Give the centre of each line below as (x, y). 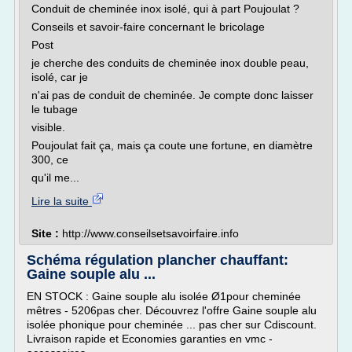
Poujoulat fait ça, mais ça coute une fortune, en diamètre (172, 145)
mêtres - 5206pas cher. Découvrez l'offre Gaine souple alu (172, 310)
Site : (47, 233)
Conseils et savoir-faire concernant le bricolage (148, 27)
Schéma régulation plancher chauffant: (158, 260)
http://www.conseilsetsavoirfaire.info (150, 233)
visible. (48, 127)
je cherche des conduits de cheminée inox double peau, (170, 63)
